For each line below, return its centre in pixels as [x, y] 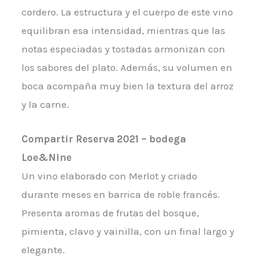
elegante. [43, 250]
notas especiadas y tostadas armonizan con [123, 49]
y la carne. [45, 104]
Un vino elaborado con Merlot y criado [109, 176]
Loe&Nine [46, 157]
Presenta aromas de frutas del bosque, [110, 213]
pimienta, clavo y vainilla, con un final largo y [128, 231]
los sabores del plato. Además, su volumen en [127, 67]
